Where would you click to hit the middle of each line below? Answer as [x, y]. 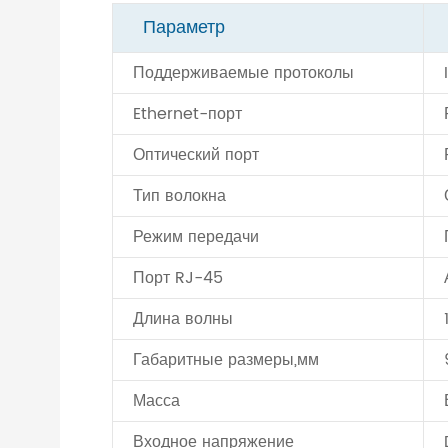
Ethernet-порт [187, 114]
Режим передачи [196, 237]
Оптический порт [196, 155]
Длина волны [183, 319]
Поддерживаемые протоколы [243, 73]
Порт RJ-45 [178, 278]
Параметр [184, 27]
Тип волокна [179, 196]
